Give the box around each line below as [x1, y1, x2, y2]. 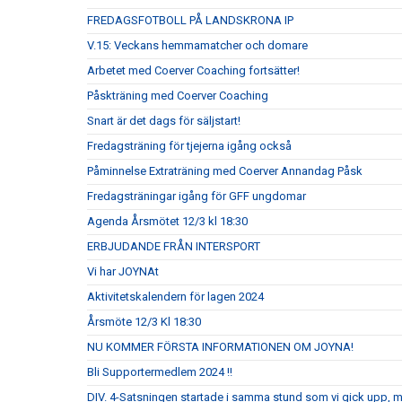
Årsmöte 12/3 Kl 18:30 [87, 315, 201, 328]
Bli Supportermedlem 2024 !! [87, 365, 232, 379]
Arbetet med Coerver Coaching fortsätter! [87, 64, 300, 77]
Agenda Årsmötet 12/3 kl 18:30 [87, 214, 248, 228]
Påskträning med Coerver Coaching [87, 89, 268, 102]
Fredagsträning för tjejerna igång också [87, 139, 292, 153]
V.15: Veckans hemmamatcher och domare [87, 39, 308, 52]
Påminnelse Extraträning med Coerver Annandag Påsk [87, 164, 363, 178]
